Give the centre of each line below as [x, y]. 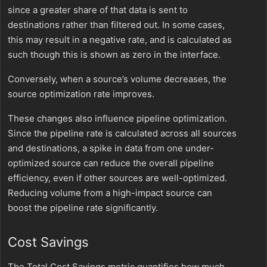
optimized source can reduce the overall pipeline [111, 163]
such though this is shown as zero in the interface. [114, 54]
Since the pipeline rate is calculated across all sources [122, 133]
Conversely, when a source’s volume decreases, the [117, 79]
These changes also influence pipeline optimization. [117, 118]
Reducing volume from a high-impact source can [110, 193]
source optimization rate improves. [81, 94]
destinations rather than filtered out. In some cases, [116, 24]
